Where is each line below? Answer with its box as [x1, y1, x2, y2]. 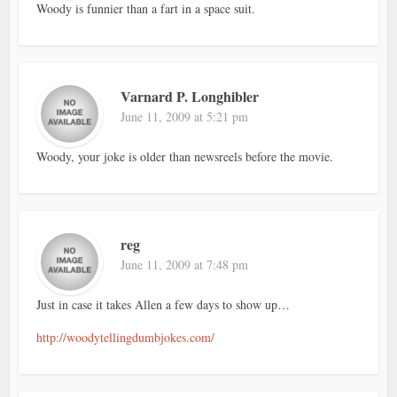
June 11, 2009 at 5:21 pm [121, 108, 249, 126]
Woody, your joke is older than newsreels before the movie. [36, 148, 334, 166]
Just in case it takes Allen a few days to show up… [36, 296, 291, 314]
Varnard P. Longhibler [121, 86, 260, 107]
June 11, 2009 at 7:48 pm [121, 256, 249, 274]
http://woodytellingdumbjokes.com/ [36, 329, 215, 346]
